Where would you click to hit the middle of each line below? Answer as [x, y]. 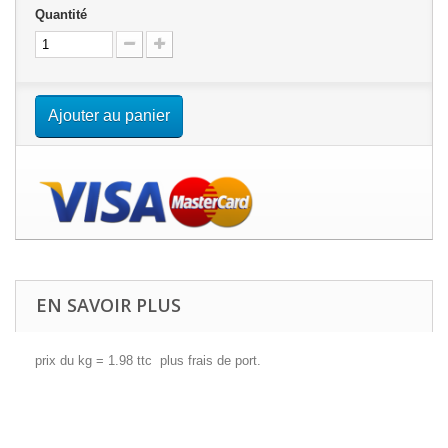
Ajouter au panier [109, 115]
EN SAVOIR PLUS [108, 305]
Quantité [61, 14]
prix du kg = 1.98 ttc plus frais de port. [148, 360]
